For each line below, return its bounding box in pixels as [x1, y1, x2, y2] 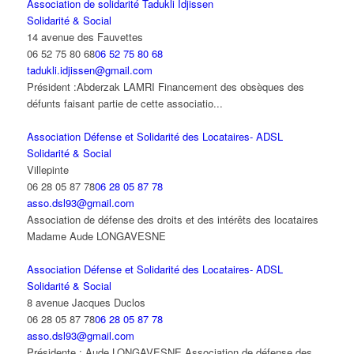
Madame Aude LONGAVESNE [26, 228, 166, 244]
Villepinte [26, 162, 69, 178]
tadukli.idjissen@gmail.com [26, 62, 153, 78]
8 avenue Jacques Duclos [26, 295, 145, 311]
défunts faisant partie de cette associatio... [26, 96, 223, 111]
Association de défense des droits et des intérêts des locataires [26, 212, 318, 228]
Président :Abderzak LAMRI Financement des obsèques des [26, 79, 304, 95]
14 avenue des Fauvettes [26, 29, 143, 45]
